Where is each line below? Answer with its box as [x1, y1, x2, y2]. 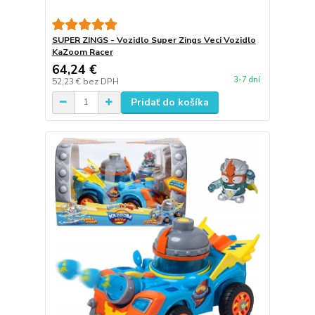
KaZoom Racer [51, 46, 113, 58]
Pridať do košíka [130, 95, 209, 109]
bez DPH [82, 75, 119, 87]
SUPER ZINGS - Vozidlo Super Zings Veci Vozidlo [51, 34, 256, 46]
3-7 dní [233, 75, 260, 86]
